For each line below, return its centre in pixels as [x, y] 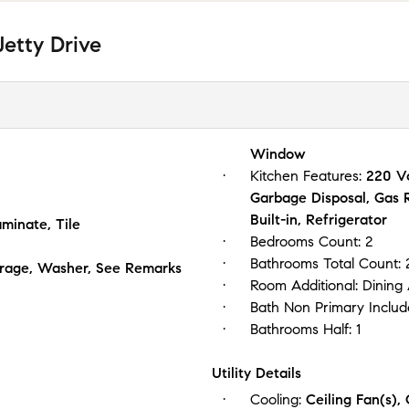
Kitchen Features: [308, 175]
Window [278, 153]
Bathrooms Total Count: [328, 263]
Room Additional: [306, 285]
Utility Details [257, 372]
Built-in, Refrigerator [319, 219]
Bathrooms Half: [303, 329]
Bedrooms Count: [308, 241]
